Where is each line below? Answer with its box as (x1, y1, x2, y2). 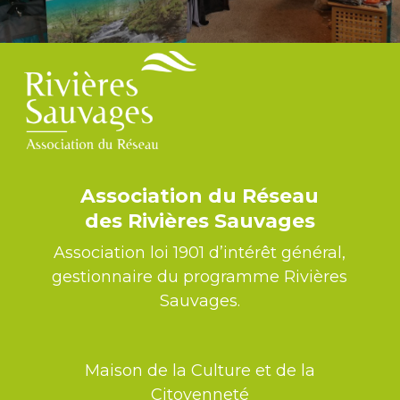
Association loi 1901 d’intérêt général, (54, 242, 346, 262)
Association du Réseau (80, 183, 320, 208)
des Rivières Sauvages (84, 208, 315, 233)
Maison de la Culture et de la (84, 361, 315, 381)
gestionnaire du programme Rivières (52, 266, 348, 287)
